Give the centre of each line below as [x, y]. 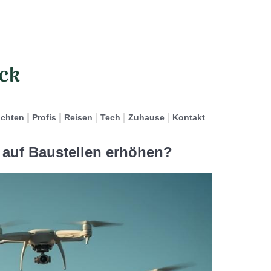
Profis [44, 117]
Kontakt [189, 117]
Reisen [78, 117]
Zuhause [146, 117]
